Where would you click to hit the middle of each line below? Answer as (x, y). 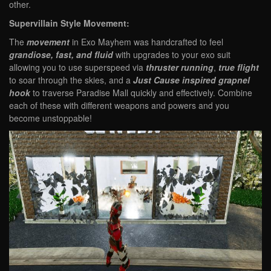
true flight (239, 67)
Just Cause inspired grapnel (191, 80)
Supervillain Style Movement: (69, 23)
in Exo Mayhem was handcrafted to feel (146, 41)
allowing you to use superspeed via (77, 67)
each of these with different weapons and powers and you (119, 105)
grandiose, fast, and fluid (61, 54)
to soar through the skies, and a (71, 80)
